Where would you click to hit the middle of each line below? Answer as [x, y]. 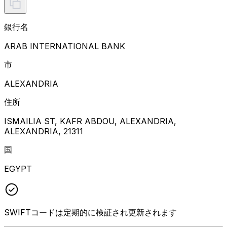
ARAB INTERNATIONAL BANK [65, 46]
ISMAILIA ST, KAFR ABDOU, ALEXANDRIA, [90, 121]
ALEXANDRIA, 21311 [44, 131]
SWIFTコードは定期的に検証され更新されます [90, 212]
